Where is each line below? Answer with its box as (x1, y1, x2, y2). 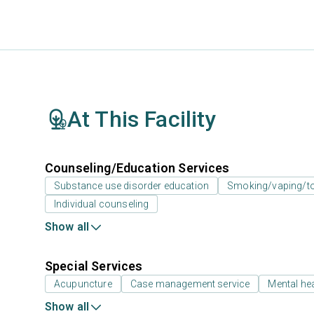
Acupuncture (54, 278, 112, 289)
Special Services (45, 259, 143, 273)
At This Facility (67, 106, 217, 132)
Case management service (130, 278, 250, 289)
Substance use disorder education (54, 180, 210, 191)
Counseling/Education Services (45, 161, 230, 175)
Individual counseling (54, 198, 149, 210)
